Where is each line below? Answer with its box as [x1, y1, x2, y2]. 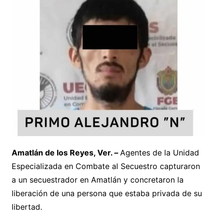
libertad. [11, 202, 42, 212]
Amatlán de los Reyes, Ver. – [11, 148, 120, 158]
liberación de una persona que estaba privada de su [11, 188, 202, 199]
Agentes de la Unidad [120, 148, 199, 158]
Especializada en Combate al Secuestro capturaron [11, 161, 200, 171]
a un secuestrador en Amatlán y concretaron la [11, 175, 184, 185]
